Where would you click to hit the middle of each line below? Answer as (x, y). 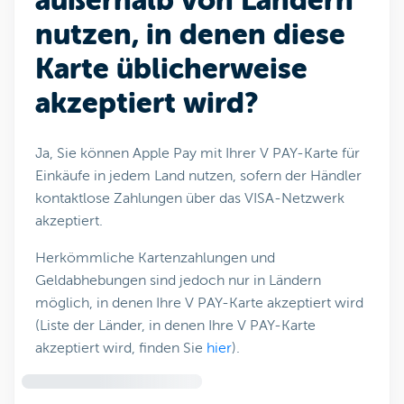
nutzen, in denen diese (190, 35)
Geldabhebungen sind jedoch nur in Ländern (178, 280)
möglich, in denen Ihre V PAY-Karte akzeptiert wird (199, 303)
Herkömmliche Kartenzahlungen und (155, 258)
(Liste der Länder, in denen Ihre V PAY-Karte (175, 326)
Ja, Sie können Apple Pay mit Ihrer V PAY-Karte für (197, 153)
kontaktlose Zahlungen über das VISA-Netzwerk (190, 198)
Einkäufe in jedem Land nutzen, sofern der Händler (198, 176)
